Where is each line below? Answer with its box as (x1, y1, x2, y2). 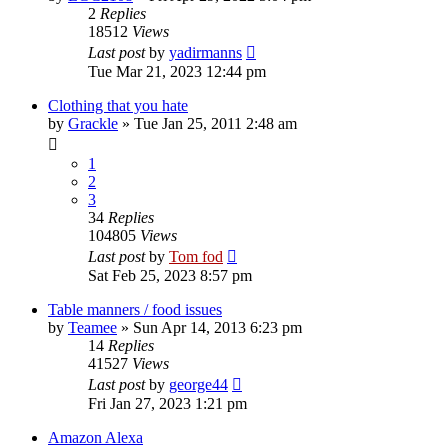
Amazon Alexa (48, 428, 143, 446)
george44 (169, 375, 228, 393)
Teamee (68, 318, 117, 336)
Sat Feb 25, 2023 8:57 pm (88, 266, 252, 284)
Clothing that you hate (48, 96, 188, 114)
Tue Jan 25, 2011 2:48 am (134, 114, 297, 132)
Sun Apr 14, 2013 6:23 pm (133, 318, 302, 336)
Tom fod (169, 247, 223, 265)
